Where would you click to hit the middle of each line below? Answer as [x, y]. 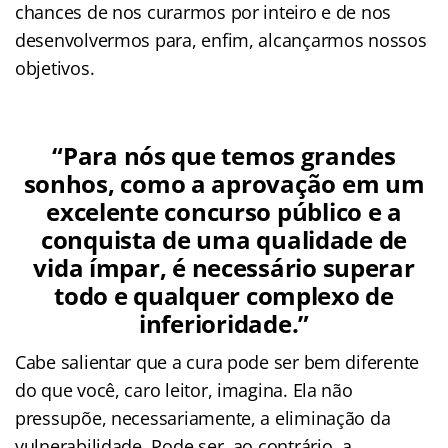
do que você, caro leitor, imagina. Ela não [184, 389]
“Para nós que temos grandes [224, 155]
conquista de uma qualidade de [224, 239]
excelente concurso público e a [224, 211]
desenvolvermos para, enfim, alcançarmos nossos [221, 39]
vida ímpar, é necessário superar [224, 267]
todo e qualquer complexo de [224, 295]
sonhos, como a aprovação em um [224, 183]
